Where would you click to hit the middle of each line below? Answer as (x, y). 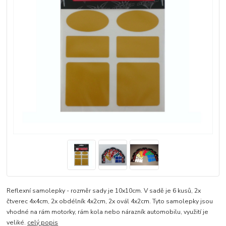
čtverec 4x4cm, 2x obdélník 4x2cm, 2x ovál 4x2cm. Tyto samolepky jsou (110, 201)
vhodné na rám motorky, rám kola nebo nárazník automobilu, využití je (108, 212)
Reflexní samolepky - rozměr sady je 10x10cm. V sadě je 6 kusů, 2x (104, 190)
